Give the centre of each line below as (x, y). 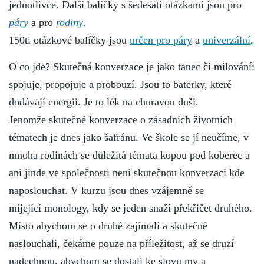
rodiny (70, 23)
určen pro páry (161, 40)
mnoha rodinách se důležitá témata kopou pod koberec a (129, 155)
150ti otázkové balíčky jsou (69, 40)
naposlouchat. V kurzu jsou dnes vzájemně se (106, 191)
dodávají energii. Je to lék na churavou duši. (105, 102)
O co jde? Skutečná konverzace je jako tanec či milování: (132, 67)
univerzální (227, 40)
